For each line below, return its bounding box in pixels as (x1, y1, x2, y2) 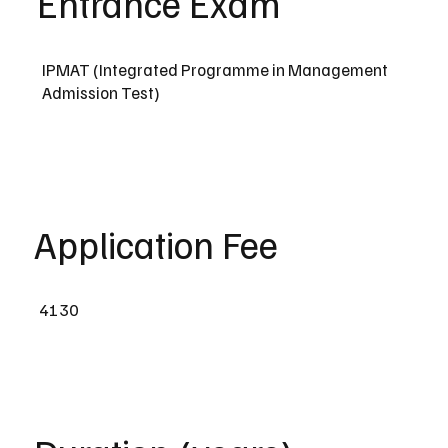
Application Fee (34, 219, 279, 268)
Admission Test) (42, 81, 161, 103)
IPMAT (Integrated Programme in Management (42, 58, 389, 80)
